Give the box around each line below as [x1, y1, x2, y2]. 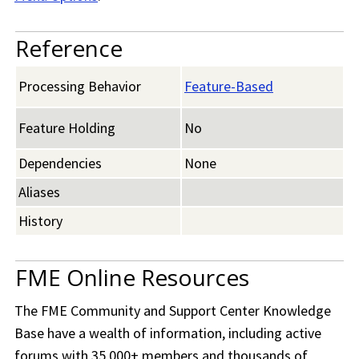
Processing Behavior [18, 77, 141, 96]
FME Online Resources [15, 262, 249, 293]
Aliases [18, 183, 60, 202]
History [18, 212, 63, 231]
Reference [15, 33, 123, 64]
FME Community [41, 301, 140, 321]
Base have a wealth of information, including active [14, 324, 321, 343]
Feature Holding [18, 119, 115, 138]
